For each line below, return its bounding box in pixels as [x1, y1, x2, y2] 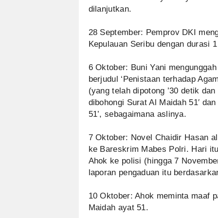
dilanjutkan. [88, 4, 132, 14]
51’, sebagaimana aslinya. [88, 109, 187, 119]
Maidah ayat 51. [88, 203, 149, 212]
